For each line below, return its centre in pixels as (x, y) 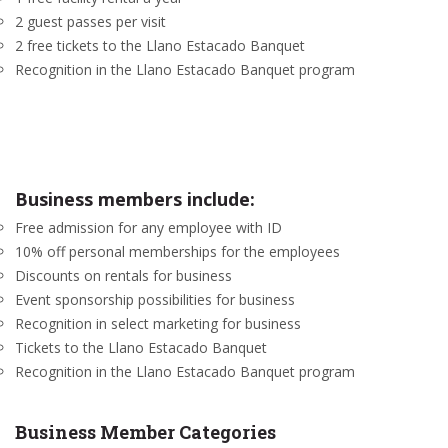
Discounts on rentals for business (123, 275)
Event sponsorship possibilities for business (155, 299)
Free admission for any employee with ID (148, 227)
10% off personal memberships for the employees (177, 251)
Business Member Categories (145, 432)
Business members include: (135, 199)
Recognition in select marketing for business (158, 323)
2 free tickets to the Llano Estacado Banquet (160, 45)
